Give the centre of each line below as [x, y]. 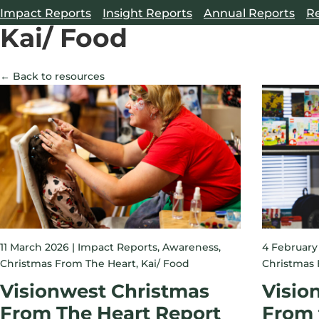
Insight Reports [147, 14]
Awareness [190, 247]
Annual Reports [249, 14]
